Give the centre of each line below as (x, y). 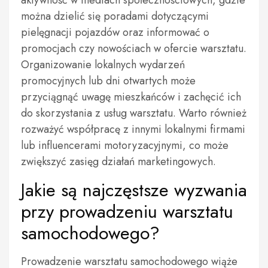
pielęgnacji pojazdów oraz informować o (115, 32)
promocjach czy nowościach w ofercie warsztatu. (134, 48)
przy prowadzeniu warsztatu (127, 211)
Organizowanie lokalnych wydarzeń (103, 65)
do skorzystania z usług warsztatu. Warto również (134, 113)
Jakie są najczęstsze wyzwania (134, 190)
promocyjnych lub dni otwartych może (108, 81)
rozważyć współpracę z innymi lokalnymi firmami (133, 129)
